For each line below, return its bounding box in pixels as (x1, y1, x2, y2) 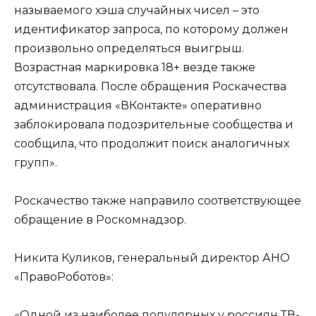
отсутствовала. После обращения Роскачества (14, 79, 286, 93)
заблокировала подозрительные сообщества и (14, 117, 293, 131)
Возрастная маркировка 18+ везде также (14, 60, 255, 74)
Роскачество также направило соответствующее (14, 193, 301, 207)
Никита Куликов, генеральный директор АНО (14, 251, 290, 265)
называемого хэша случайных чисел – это (14, 3, 260, 17)
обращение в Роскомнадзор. (14, 212, 186, 226)
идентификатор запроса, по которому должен (14, 22, 288, 36)
